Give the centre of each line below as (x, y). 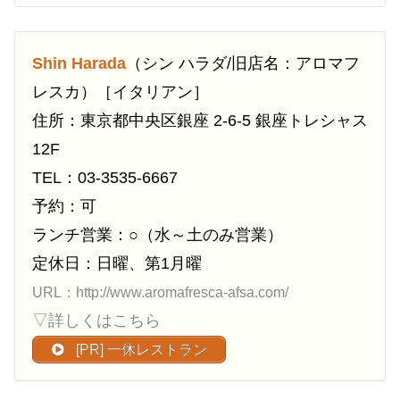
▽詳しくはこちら (96, 320)
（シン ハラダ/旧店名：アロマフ (243, 63)
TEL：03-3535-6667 (105, 177)
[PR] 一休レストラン (140, 349)
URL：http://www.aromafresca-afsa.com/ (160, 292)
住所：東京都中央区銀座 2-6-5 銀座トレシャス (200, 120)
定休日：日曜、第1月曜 (117, 263)
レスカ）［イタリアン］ (121, 92)
